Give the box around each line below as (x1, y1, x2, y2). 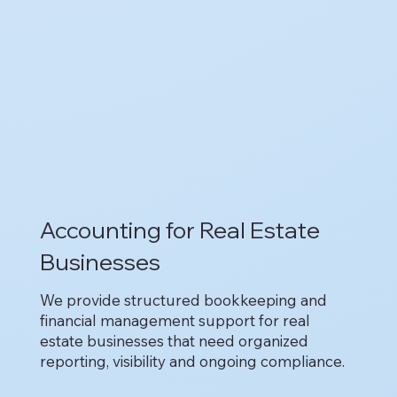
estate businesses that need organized (40, 331, 309, 350)
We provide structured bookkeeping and (40, 290, 328, 309)
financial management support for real (40, 310, 311, 330)
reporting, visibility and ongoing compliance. (40, 351, 346, 370)
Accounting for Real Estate (40, 215, 321, 245)
